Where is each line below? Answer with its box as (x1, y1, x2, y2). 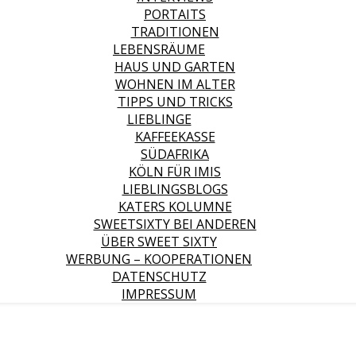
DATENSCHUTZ (111, 268, 207, 285)
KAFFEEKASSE (134, 128, 215, 145)
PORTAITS (144, 6, 206, 23)
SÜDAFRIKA (141, 145, 209, 163)
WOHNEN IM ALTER (114, 75, 235, 93)
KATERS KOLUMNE (118, 198, 232, 215)
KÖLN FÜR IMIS (129, 163, 221, 180)
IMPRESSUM (122, 285, 196, 303)
